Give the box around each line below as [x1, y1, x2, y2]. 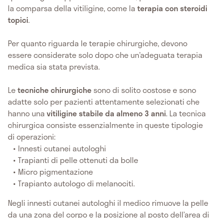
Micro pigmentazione [18, 165, 93, 178]
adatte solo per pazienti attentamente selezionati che [8, 95, 200, 108]
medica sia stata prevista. [8, 60, 100, 73]
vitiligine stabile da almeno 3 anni [47, 107, 166, 119]
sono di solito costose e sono [93, 83, 196, 96]
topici [8, 13, 28, 26]
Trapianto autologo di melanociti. [18, 177, 135, 189]
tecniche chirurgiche [18, 83, 93, 96]
